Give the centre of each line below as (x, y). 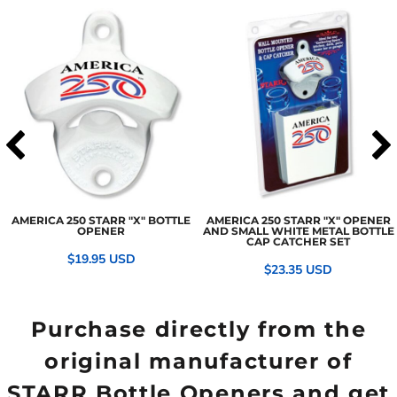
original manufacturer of (198, 362)
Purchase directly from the (198, 330)
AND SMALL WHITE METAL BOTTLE (298, 230)
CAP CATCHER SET (299, 241)
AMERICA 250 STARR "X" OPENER (298, 220)
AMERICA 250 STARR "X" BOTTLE (101, 220)
